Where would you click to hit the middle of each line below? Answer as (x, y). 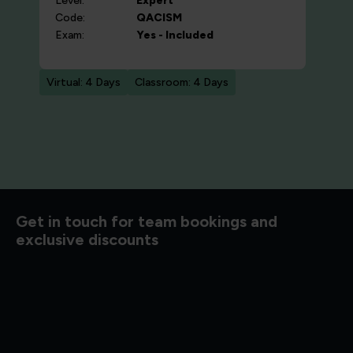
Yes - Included (175, 35)
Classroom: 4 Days (182, 82)
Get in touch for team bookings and (147, 221)
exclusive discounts (87, 240)
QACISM (159, 17)
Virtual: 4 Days (84, 82)
